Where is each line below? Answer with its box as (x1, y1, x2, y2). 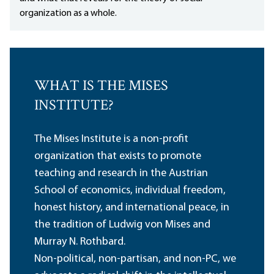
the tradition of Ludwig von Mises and (34, 219, 210, 231)
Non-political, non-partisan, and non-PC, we (34, 253, 236, 265)
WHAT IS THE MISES (34, 76, 168, 98)
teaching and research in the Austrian (34, 168, 208, 180)
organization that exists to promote (34, 150, 201, 163)
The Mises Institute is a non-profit (34, 133, 188, 146)
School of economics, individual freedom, (34, 185, 226, 197)
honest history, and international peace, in (34, 202, 229, 214)
